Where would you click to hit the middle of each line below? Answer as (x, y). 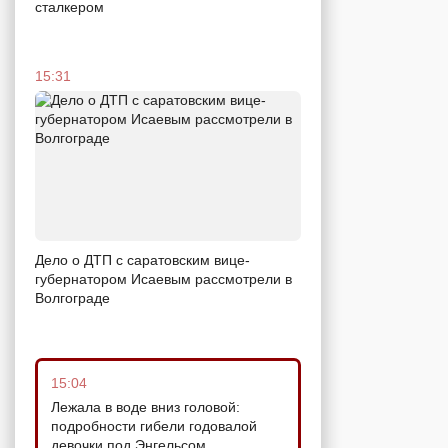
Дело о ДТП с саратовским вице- (142, 259)
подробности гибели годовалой (154, 425)
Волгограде (72, 297)
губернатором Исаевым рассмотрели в (163, 278)
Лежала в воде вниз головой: (145, 406)
